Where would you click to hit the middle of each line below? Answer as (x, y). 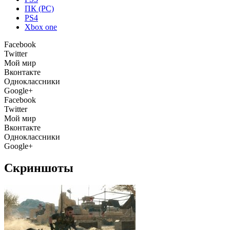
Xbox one (41, 27)
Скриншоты (39, 168)
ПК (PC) (39, 8)
